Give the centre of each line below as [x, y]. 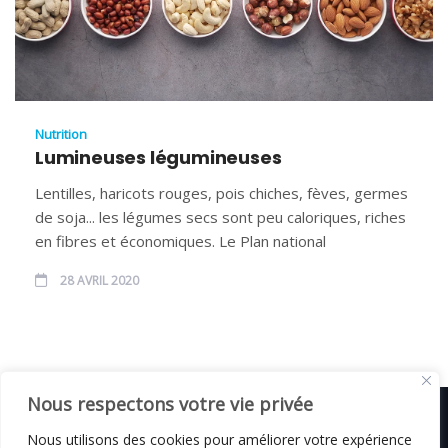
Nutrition [61, 133]
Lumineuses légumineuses [162, 157]
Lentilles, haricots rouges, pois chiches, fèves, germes [221, 192]
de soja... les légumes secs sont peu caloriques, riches [220, 216]
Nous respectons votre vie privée [170, 404]
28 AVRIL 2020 [98, 280]
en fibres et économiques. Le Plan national [180, 240]
